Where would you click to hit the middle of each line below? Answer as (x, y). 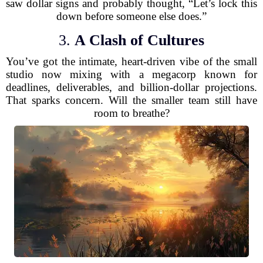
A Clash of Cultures (139, 40)
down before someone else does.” (131, 16)
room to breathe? (131, 113)
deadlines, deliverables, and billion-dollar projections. (131, 87)
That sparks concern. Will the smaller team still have (131, 100)
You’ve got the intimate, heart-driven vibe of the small (131, 61)
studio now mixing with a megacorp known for (131, 74)
